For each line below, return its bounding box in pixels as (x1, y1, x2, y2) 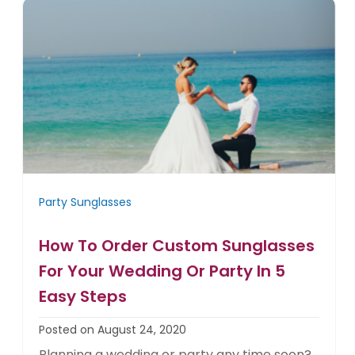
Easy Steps (39, 285, 128, 308)
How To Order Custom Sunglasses (39, 235, 315, 258)
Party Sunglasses (39, 194, 132, 211)
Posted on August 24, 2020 (39, 322, 187, 338)
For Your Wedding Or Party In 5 (39, 260, 286, 283)
